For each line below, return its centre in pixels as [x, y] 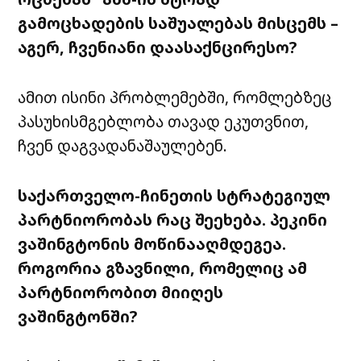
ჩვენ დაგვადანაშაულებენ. [123, 146]
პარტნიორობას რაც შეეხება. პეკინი [173, 220]
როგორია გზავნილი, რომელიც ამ [163, 268]
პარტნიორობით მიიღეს [121, 293]
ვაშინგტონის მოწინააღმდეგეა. [152, 244]
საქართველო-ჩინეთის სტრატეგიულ [174, 196]
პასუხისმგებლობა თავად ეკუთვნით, [164, 122]
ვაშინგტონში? [78, 317]
